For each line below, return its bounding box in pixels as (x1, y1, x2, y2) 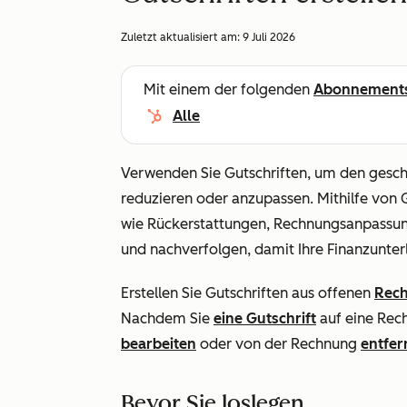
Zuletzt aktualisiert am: (121, 31, 243, 44)
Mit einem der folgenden (144, 81, 313, 98)
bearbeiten (121, 335, 196, 352)
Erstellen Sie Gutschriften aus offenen (121, 284, 374, 302)
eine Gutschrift (213, 310, 316, 327)
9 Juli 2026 (243, 31, 295, 44)
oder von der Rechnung (196, 335, 361, 352)
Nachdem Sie (121, 310, 213, 327)
